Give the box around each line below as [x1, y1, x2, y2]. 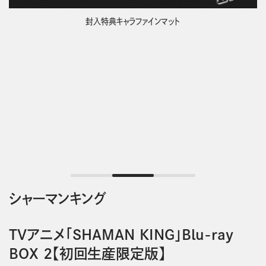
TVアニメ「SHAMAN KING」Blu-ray [8, 227, 233, 242]
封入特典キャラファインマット [85, 17, 180, 26]
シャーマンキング [8, 191, 106, 205]
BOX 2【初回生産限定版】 [8, 246, 166, 261]
